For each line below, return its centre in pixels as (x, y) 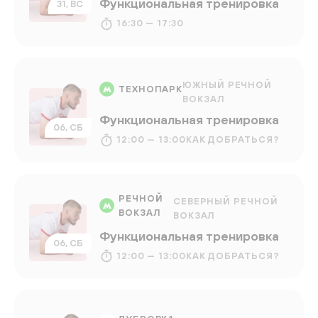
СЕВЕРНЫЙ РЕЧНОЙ (225, 201)
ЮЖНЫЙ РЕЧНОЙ (227, 84)
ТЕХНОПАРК (151, 89)
